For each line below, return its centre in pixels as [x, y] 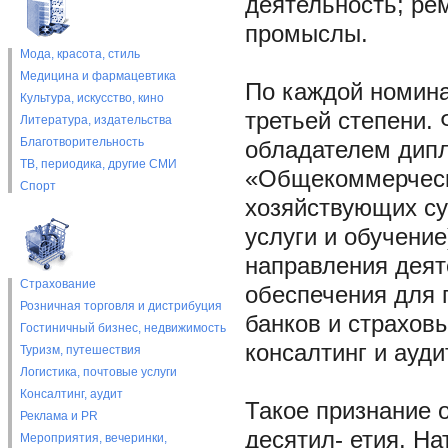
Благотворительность [81, 142]
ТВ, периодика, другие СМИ [98, 164]
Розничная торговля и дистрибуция [120, 306]
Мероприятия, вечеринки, [93, 438]
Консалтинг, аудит [71, 394]
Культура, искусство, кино [91, 98]
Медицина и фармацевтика [97, 76]
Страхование [57, 284]
